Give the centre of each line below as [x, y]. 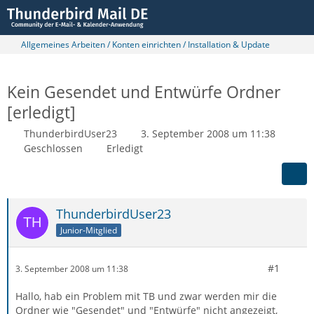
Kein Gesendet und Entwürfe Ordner [144, 92]
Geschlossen [53, 148]
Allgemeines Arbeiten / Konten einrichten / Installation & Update [145, 45]
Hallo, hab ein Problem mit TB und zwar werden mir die [146, 296]
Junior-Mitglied [89, 230]
